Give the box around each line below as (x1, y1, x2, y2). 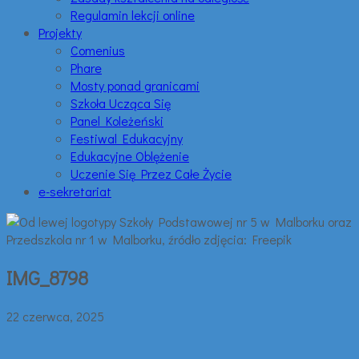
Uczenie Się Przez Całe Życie (71, 165, 232, 182)
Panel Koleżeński (71, 112, 163, 129)
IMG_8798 (6, 264, 88, 290)
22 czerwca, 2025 (6, 307, 104, 325)
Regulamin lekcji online (71, 6, 195, 23)
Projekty (38, 24, 82, 41)
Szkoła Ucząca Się (71, 95, 171, 111)
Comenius (71, 42, 125, 58)
